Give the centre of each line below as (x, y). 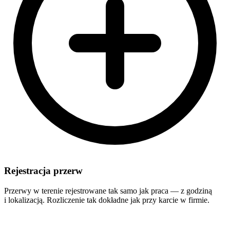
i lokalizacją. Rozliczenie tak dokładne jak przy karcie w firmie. (107, 200)
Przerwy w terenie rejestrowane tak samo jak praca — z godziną (108, 191)
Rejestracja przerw (43, 171)
